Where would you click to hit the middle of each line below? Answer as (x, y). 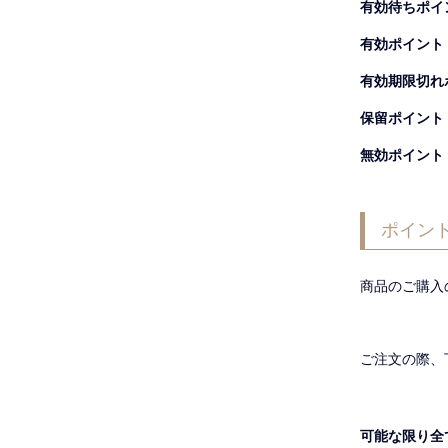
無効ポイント (402, 154)
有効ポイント (402, 43)
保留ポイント (402, 117)
